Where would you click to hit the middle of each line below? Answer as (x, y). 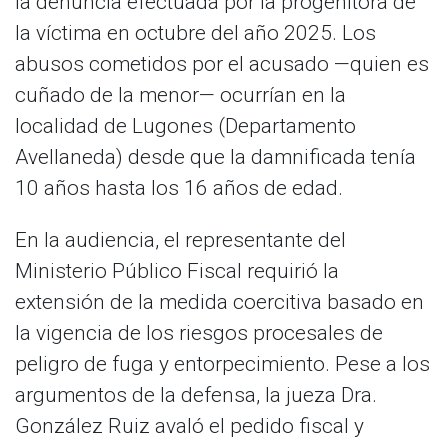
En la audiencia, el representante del (180, 240)
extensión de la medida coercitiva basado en (219, 302)
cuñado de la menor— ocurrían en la (180, 95)
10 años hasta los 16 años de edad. (179, 188)
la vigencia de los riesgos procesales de (199, 333)
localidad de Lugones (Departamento (185, 126)
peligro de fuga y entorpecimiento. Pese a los (222, 364)
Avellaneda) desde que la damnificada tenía (215, 157)
